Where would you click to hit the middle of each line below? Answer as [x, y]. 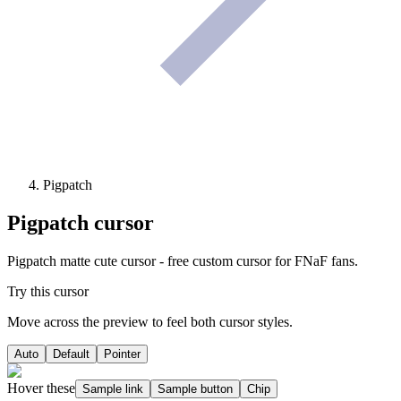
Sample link [113, 389]
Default [71, 354]
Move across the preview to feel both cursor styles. [150, 322]
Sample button [195, 389]
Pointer [122, 354]
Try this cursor [48, 292]
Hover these [41, 388]
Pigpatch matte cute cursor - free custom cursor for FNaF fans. [183, 261]
